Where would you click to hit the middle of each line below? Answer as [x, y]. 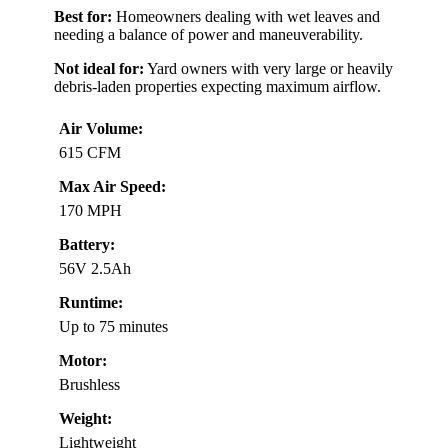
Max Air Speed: [112, 187]
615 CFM [90, 153]
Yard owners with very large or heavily [268, 69]
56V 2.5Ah [95, 269]
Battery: [87, 245]
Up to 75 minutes [113, 327]
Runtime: [91, 303]
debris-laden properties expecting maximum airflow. [217, 87]
